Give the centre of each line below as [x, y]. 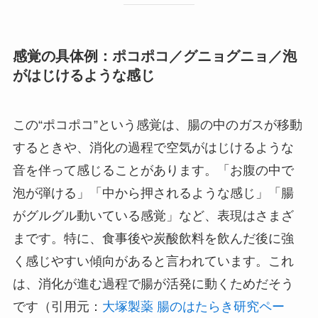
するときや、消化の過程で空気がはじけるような [153, 147]
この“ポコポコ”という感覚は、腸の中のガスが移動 [157, 125]
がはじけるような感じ [83, 76]
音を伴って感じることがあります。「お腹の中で [153, 170]
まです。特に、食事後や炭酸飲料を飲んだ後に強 [153, 238]
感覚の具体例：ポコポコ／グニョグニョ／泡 [154, 56]
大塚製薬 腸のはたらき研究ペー [193, 306]
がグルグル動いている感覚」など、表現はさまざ [153, 215]
